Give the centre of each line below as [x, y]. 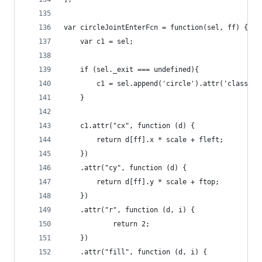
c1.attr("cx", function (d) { [152, 126]
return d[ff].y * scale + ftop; [142, 182]
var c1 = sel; [99, 42]
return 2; [107, 224]
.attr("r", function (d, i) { [129, 210]
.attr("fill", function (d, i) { [135, 252]
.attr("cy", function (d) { [125, 168]
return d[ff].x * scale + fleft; [144, 140]
